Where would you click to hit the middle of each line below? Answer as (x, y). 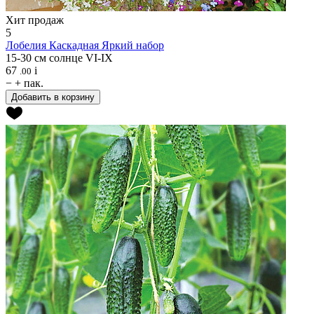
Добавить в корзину (53, 97)
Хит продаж (35, 20)
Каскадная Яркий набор (107, 45)
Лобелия (26, 45)
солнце (66, 57)
